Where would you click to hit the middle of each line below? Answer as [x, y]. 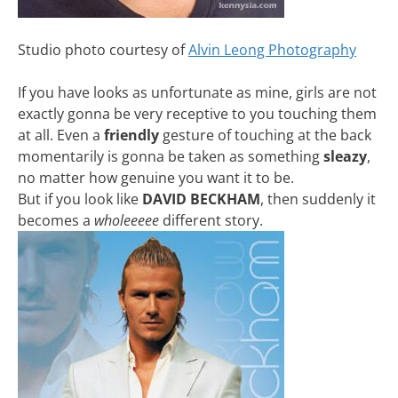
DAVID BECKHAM [201, 199]
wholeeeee [128, 220]
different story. [213, 220]
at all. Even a [61, 135]
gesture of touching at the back [267, 135]
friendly [133, 135]
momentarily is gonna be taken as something [171, 156]
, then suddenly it [318, 199]
